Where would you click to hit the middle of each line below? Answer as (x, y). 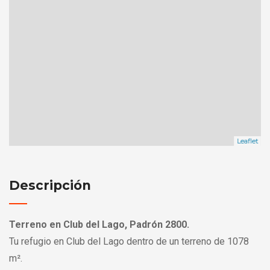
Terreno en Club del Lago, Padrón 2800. (99, 224)
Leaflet (247, 141)
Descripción (50, 185)
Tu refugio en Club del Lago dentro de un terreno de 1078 (129, 241)
